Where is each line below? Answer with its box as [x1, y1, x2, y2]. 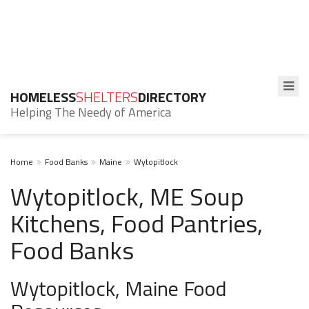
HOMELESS [10, 86, 76, 108]
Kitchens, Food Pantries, [10, 204, 263, 242]
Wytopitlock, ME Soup [10, 177, 244, 215]
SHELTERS [76, 86, 138, 108]
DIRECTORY [138, 86, 206, 108]
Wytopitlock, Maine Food [10, 272, 227, 304]
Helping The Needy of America [10, 103, 171, 121]
